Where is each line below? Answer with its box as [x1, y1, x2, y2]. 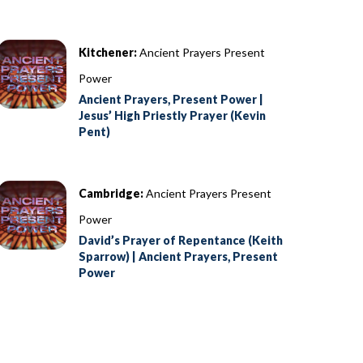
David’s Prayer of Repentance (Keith [79, 233, 284, 247]
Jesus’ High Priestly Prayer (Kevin [79, 108, 267, 122]
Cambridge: [79, 186, 144, 200]
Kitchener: [79, 45, 138, 59]
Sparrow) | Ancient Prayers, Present [79, 249, 279, 263]
